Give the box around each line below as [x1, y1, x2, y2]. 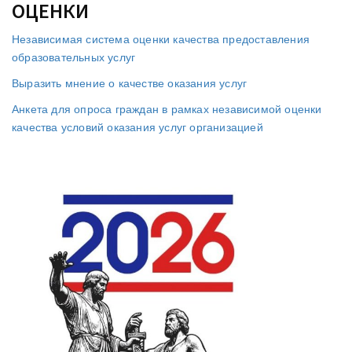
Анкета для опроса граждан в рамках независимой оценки [12, 102, 322, 116]
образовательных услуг [12, 50, 136, 64]
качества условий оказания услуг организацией [12, 120, 263, 134]
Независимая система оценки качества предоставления [12, 32, 310, 46]
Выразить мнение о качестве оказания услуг [12, 76, 247, 90]
